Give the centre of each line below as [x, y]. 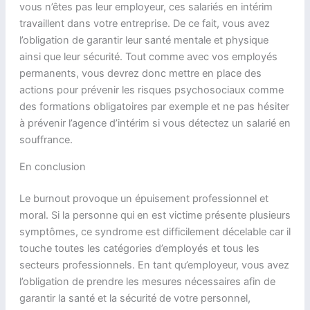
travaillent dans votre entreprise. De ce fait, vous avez [144, 24]
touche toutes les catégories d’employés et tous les [139, 248]
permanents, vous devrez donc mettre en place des [140, 74]
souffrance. [46, 140]
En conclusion [52, 166]
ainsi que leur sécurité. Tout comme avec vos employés [148, 57]
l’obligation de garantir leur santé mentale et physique [144, 40]
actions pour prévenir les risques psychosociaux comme [151, 90]
